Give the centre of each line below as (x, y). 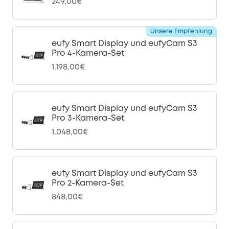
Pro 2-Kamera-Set (88, 183)
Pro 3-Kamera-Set (88, 118)
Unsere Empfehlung (181, 31)
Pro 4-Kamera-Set (88, 53)
